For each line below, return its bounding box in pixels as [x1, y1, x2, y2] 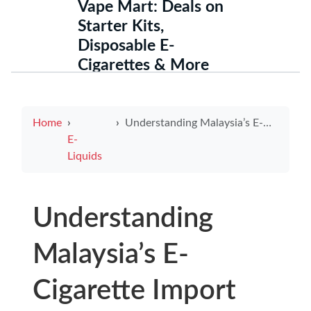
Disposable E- [78, 37, 175, 54]
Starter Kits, [78, 18, 164, 35]
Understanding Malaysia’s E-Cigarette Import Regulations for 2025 [125, 117, 264, 128]
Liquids [67, 151, 102, 162]
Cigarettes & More [78, 57, 209, 74]
